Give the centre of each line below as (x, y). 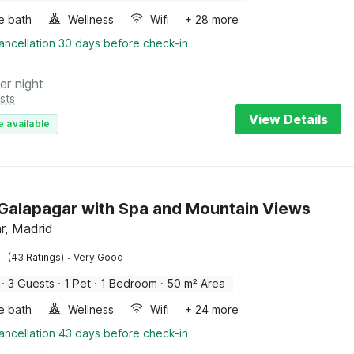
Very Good (99, 257)
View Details (288, 119)
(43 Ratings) (36, 257)
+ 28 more (212, 19)
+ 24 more (212, 309)
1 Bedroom (129, 283)
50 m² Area (196, 283)
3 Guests (32, 283)
